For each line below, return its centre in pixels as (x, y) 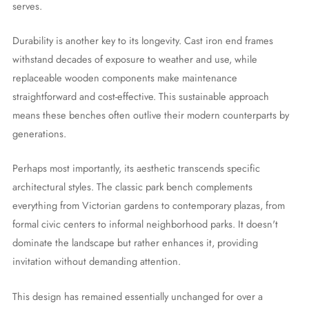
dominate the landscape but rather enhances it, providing (135, 243)
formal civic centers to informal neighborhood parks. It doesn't (145, 224)
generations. (39, 133)
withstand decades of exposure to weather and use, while (134, 59)
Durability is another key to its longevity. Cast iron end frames (142, 40)
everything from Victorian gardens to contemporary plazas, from (148, 206)
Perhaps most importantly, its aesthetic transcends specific (136, 168)
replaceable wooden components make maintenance (124, 77)
